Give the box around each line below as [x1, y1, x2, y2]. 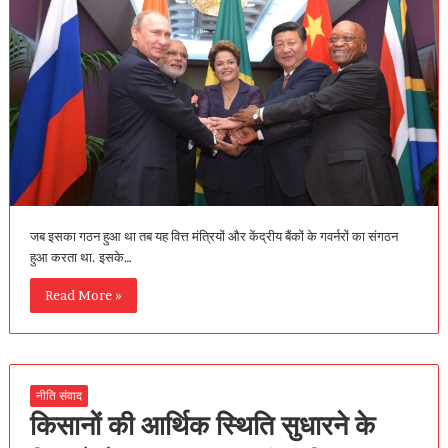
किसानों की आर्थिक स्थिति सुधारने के [29, 407, 375, 442]
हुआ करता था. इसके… [29, 248, 132, 265]
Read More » [44, 286, 122, 303]
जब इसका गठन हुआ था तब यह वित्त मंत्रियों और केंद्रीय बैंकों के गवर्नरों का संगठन [29, 227, 398, 244]
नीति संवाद [35, 387, 82, 403]
